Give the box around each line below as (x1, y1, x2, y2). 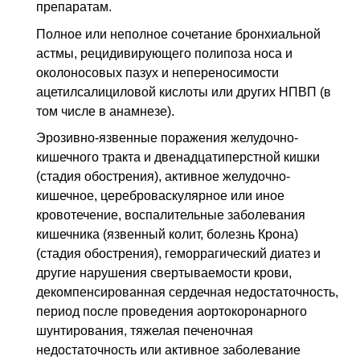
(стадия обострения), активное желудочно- (36, 170, 290, 184)
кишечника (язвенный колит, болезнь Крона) (36, 227, 298, 242)
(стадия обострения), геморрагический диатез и (36, 247, 321, 261)
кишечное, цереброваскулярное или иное (36, 189, 284, 203)
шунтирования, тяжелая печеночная (36, 324, 253, 338)
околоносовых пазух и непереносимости (36, 65, 279, 80)
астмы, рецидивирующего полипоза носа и (36, 46, 292, 60)
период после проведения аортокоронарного (36, 305, 307, 319)
